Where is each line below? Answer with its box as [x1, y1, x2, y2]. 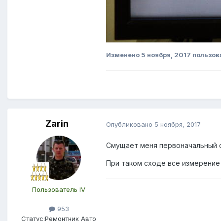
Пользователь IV [32, 185, 85, 194]
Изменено [106, 51, 141, 59]
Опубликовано [106, 120, 154, 128]
